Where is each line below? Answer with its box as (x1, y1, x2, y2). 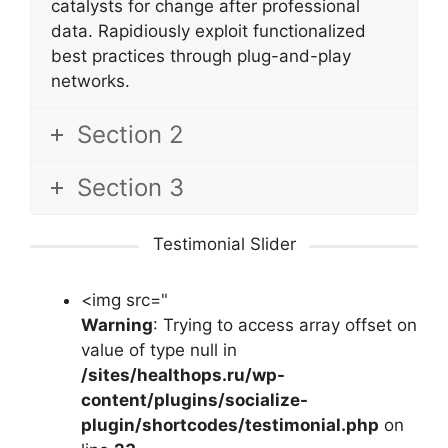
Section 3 (77, 172, 184, 202)
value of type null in (81, 340, 237, 361)
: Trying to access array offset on (153, 315, 417, 336)
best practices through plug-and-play (51, 45, 351, 66)
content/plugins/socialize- (81, 390, 308, 411)
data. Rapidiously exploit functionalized (51, 20, 366, 41)
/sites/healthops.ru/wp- (81, 365, 285, 386)
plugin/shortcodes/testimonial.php (81, 415, 379, 436)
